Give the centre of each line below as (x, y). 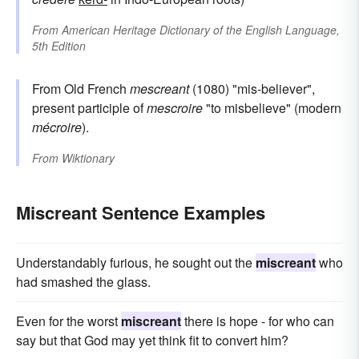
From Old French (81, 88)
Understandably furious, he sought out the (136, 262)
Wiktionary (88, 157)
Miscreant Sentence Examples (141, 212)
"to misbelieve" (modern (272, 107)
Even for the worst (69, 321)
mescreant (159, 88)
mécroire (57, 127)
